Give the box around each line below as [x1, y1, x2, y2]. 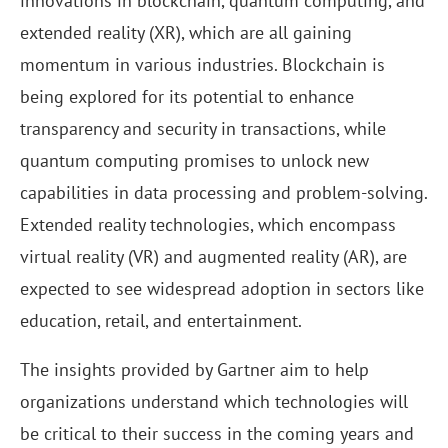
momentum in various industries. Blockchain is [20, 53, 385, 77]
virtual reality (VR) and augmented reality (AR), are [20, 245, 407, 269]
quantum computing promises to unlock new [20, 149, 369, 173]
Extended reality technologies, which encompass [20, 213, 396, 237]
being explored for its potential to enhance [20, 85, 354, 109]
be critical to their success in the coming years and [20, 422, 414, 446]
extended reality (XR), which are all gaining [20, 21, 352, 45]
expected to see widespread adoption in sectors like [20, 277, 424, 301]
